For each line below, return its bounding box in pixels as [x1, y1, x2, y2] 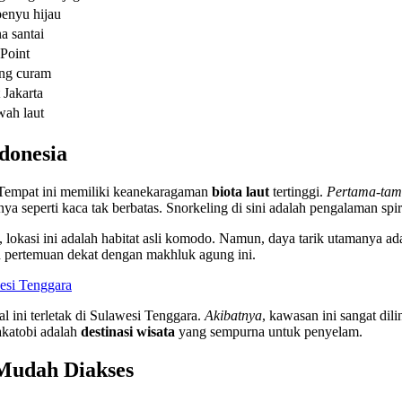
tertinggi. [269, 184, 327, 200]
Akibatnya [205, 308, 262, 324]
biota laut [212, 184, 269, 200]
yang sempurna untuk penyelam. [175, 324, 363, 340]
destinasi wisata [81, 324, 175, 340]
